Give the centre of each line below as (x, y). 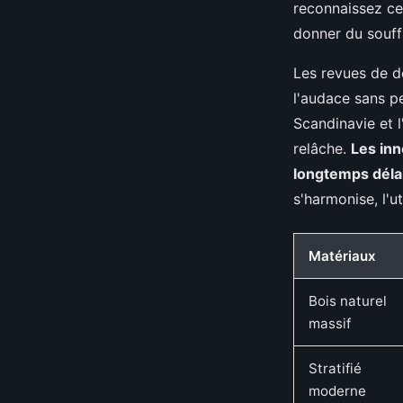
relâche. (322, 148)
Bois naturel (348, 301)
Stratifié (335, 368)
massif (330, 323)
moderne (337, 391)
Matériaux (342, 256)
